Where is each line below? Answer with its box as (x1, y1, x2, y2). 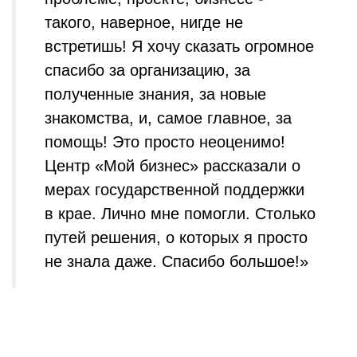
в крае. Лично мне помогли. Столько (45, 205, 316, 222)
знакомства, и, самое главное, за (45, 109, 292, 127)
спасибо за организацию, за (45, 61, 250, 79)
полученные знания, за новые (45, 85, 266, 103)
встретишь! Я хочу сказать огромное (45, 37, 314, 55)
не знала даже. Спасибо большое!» (45, 253, 308, 270)
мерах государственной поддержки (45, 181, 304, 198)
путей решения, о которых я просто (45, 229, 308, 246)
